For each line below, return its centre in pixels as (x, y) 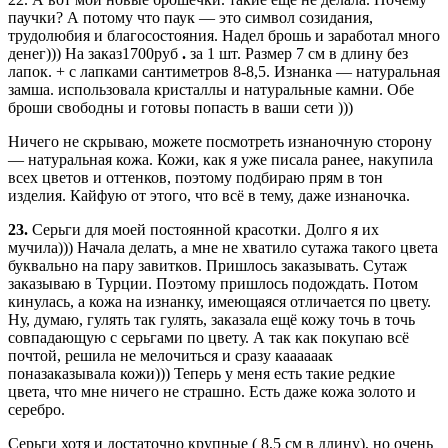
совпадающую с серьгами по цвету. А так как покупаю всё (208, 338)
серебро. (36, 410)
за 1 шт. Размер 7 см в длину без (297, 54)
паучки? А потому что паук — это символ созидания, (190, 18)
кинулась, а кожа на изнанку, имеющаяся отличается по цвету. (219, 302)
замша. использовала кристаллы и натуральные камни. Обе (211, 90)
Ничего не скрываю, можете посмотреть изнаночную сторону (220, 142)
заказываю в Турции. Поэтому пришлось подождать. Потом (213, 284)
